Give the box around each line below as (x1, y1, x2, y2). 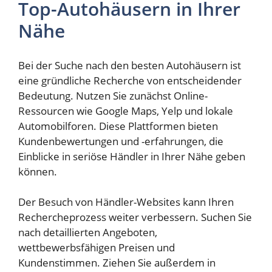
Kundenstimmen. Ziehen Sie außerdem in (18, 256, 216, 270)
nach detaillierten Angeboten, (18, 225, 157, 240)
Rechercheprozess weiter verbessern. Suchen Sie (18, 210, 252, 225)
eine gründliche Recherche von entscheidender (18, 73, 242, 87)
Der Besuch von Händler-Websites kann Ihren (18, 195, 234, 209)
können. (18, 164, 57, 178)
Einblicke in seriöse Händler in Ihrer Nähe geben (18, 149, 245, 163)
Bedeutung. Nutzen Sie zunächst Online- (18, 88, 208, 103)
